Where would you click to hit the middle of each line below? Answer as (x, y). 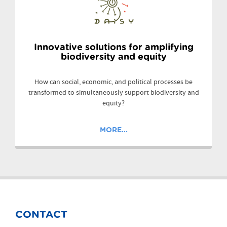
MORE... (113, 130)
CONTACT (41, 215)
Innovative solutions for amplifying (113, 48)
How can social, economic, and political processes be (113, 82)
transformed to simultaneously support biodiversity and (113, 93)
